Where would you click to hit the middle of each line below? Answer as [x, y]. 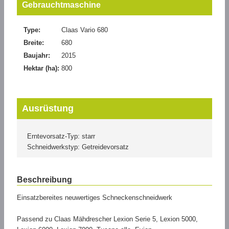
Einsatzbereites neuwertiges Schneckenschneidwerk [95, 198]
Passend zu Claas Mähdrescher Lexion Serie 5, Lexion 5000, [107, 219]
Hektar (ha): [41, 68]
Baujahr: [37, 56]
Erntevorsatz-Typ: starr [61, 136]
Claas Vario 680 [85, 30]
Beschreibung [44, 180]
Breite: [34, 43]
